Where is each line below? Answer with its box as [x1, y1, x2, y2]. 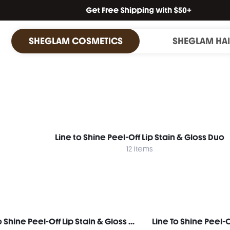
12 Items [126, 145, 153, 153]
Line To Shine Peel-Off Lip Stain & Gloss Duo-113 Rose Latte [128, 217, 135, 226]
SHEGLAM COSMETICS [28, 35, 123, 46]
